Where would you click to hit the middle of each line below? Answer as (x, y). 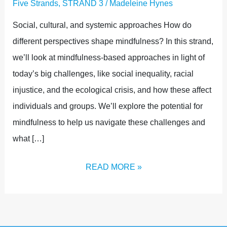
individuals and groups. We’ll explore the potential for (107, 106)
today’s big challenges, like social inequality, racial (103, 73)
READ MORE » (113, 167)
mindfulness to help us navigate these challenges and (109, 122)
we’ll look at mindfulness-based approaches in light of (108, 57)
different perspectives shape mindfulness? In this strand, (113, 41)
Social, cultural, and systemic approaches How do (102, 25)
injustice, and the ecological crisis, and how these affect (112, 90)
